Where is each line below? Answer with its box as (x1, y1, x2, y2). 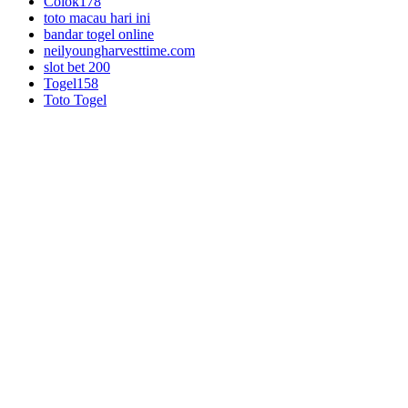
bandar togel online (44, 26, 154, 43)
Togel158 (44, 76, 98, 92)
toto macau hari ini (44, 10, 150, 26)
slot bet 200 (44, 59, 110, 76)
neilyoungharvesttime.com (44, 43, 195, 59)
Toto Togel (44, 92, 107, 108)
